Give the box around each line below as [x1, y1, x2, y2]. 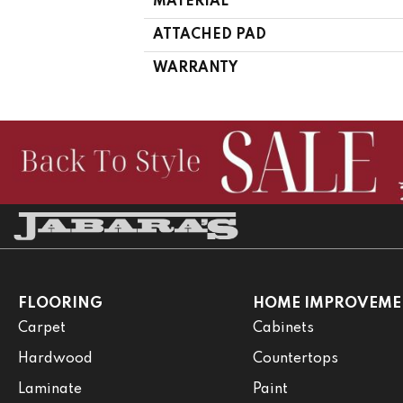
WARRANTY [153, 60, 237, 76]
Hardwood [18, 351, 93, 366]
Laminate [18, 381, 82, 397]
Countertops [252, 351, 338, 366]
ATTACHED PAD [153, 27, 266, 42]
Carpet [18, 320, 66, 336]
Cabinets [252, 320, 314, 336]
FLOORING [18, 295, 103, 311]
